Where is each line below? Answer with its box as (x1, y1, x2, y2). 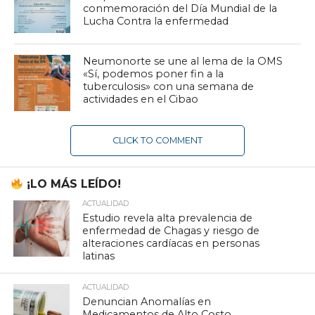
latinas (82, 250, 115, 263)
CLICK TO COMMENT (112, 134, 202, 146)
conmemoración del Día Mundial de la (83, 1, 278, 15)
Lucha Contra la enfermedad (83, 14, 229, 27)
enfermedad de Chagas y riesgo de (82, 224, 260, 238)
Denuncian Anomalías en (82, 295, 212, 309)
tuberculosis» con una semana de (83, 79, 255, 93)
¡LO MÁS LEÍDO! (23, 177, 122, 191)
